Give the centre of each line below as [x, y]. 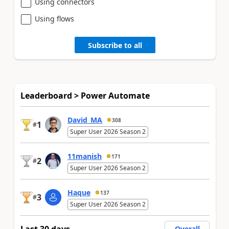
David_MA [85, 120]
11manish [85, 156]
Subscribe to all [115, 45]
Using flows [54, 19]
